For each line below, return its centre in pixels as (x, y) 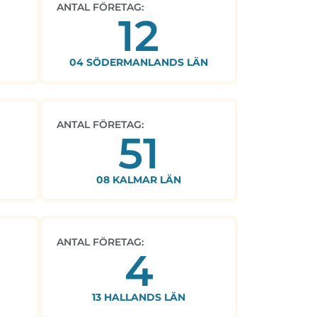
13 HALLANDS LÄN (139, 298)
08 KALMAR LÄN (139, 180)
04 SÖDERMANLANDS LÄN (139, 63)
